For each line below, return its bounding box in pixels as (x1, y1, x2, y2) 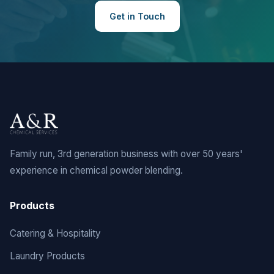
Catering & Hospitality (10, 228, 101, 239)
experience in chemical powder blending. (10, 165, 183, 176)
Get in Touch (109, 11, 165, 21)
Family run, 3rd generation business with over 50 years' (10, 148, 243, 160)
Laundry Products (10, 250, 85, 262)
